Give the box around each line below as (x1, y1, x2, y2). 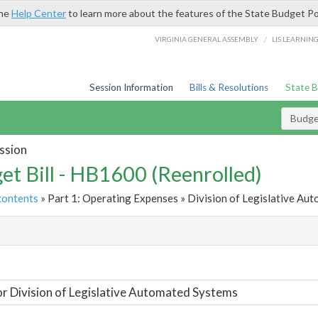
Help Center (11, 7, 66, 19)
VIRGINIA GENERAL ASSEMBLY (155, 34, 259, 43)
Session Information (89, 82, 173, 93)
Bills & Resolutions (190, 82, 269, 93)
